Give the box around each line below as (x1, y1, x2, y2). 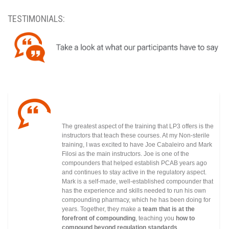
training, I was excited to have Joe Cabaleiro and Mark (62, 141, 212, 149)
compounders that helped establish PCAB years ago (62, 159, 207, 167)
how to (176, 215, 195, 222)
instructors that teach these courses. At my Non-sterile (62, 132, 210, 140)
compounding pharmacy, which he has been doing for (62, 196, 211, 204)
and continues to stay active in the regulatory (62, 169, 185, 176)
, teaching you (135, 215, 176, 222)
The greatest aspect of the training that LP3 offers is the (62, 123, 214, 130)
